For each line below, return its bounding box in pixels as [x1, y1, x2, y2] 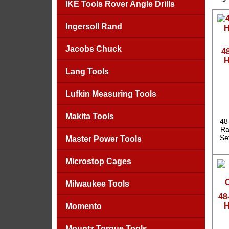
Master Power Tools [65, 134, 142, 143]
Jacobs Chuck [65, 44, 122, 53]
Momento [65, 202, 102, 211]
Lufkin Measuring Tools [65, 89, 156, 98]
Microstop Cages [65, 157, 131, 166]
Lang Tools [65, 67, 109, 76]
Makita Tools [65, 112, 114, 121]
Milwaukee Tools [65, 179, 129, 188]
